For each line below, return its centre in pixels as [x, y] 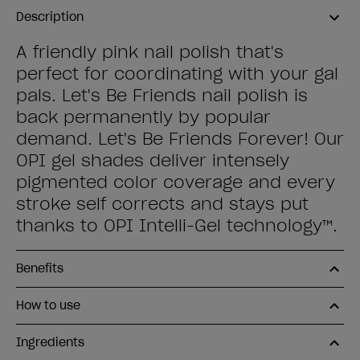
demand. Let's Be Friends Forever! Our [180, 139]
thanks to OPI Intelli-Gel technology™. [177, 226]
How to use [48, 305]
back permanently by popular [143, 117]
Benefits [40, 268]
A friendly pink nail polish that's [150, 52]
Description [50, 17]
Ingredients [50, 342]
